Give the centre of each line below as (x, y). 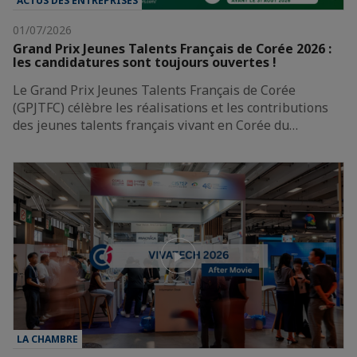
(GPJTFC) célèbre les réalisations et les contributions (171, 108)
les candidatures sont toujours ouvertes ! (145, 63)
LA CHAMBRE (47, 339)
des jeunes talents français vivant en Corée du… (155, 126)
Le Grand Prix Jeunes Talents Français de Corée (154, 90)
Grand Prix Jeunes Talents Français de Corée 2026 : (172, 49)
